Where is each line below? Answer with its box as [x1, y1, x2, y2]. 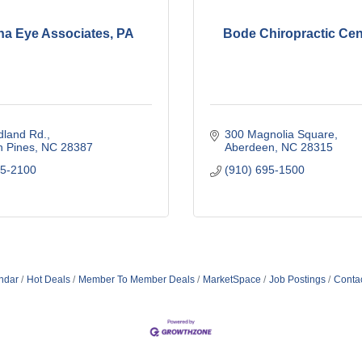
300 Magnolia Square [224, 128, 335, 141]
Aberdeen [224, 141, 275, 154]
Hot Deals [26, 274, 70, 286]
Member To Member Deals [78, 274, 195, 286]
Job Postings [268, 274, 326, 286]
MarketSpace [202, 274, 261, 286]
